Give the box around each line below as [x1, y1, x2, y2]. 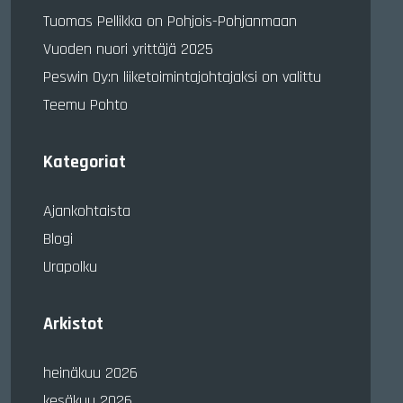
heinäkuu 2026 [43, 363, 138, 383]
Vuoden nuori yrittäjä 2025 [43, 39, 213, 59]
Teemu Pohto [43, 94, 128, 115]
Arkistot [43, 312, 103, 336]
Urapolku [43, 256, 97, 277]
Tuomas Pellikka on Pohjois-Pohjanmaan [43, 11, 297, 31]
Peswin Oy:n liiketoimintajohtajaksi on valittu [43, 67, 321, 87]
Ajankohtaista [43, 201, 130, 221]
